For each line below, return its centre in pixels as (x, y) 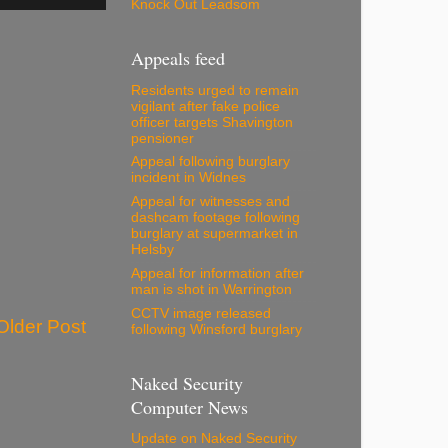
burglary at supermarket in (214, 234)
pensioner (162, 138)
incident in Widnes (188, 178)
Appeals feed (178, 58)
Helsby (152, 250)
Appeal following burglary (210, 162)
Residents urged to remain (215, 90)
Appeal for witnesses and (210, 202)
